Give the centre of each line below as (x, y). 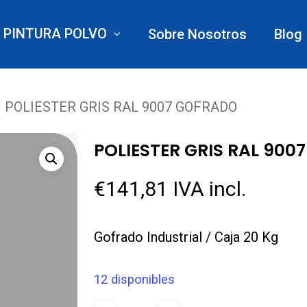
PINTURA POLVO (55, 34)
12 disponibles (134, 279)
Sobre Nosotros (197, 34)
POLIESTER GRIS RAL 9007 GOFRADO (121, 107)
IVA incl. (209, 188)
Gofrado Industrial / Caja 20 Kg (186, 237)
